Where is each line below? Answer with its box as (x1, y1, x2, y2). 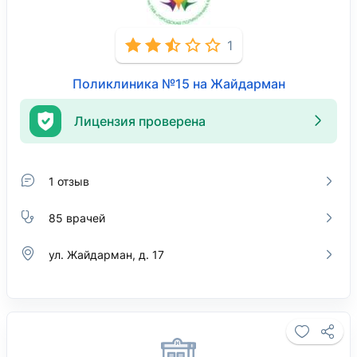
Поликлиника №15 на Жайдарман (72, 76, 285, 92)
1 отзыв (49, 174, 89, 188)
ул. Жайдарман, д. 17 (49, 247, 164, 261)
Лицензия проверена (74, 112, 206, 129)
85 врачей (49, 210, 105, 225)
